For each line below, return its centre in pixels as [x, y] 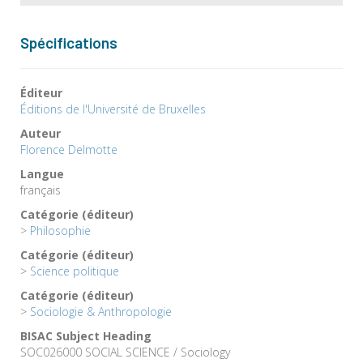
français [41, 190]
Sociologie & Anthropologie [101, 311]
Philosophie [60, 230]
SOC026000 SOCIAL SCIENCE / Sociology [125, 352]
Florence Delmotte [69, 149]
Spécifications [69, 42]
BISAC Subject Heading [86, 335]
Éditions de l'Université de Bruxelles [113, 109]
